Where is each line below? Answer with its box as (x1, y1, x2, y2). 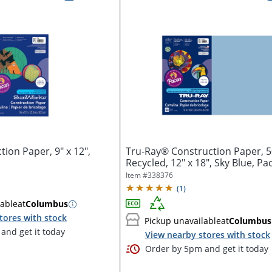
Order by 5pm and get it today (144, 243, 268, 255)
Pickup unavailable (144, 215, 221, 227)
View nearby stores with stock (144, 228, 270, 240)
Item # (125, 169, 148, 180)
